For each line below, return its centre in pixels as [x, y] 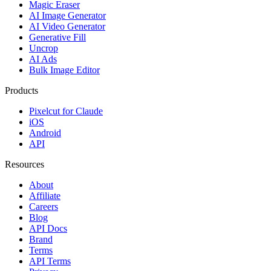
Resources [24, 164]
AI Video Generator [67, 26]
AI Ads [43, 59]
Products [21, 90]
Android [45, 132]
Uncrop [44, 48]
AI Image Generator [67, 15]
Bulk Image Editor [64, 70]
